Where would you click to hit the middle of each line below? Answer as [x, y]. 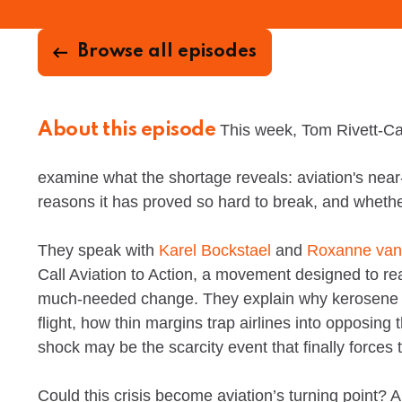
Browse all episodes [167, 52]
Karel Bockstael [217, 250]
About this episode [127, 130]
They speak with [98, 250]
